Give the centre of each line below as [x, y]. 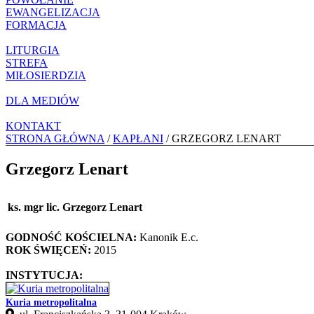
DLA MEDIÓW [42, 100]
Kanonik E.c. [168, 237]
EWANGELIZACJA [53, 12]
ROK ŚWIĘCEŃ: [48, 250]
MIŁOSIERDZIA [46, 75]
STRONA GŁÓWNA [55, 138]
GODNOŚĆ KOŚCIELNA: [71, 237]
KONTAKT [33, 125]
